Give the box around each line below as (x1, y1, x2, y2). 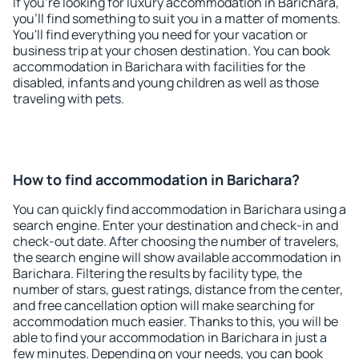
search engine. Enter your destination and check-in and (13, 216, 338, 234)
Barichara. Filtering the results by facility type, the (13, 264, 302, 282)
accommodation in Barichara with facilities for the (13, 58, 305, 75)
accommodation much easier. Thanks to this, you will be (13, 313, 338, 330)
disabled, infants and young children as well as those (13, 74, 319, 91)
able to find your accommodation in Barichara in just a (13, 329, 327, 346)
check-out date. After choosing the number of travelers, (13, 232, 339, 250)
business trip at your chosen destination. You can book (13, 42, 330, 59)
